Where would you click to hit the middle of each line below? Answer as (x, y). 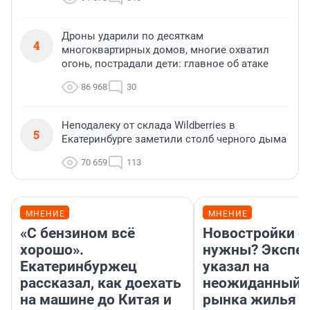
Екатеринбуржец (79, 267)
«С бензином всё (77, 234)
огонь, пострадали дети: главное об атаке (165, 64)
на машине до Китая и (96, 300)
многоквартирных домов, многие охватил (165, 50)
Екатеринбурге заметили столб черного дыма (174, 139)
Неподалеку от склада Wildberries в (148, 126)
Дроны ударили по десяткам (133, 36)
